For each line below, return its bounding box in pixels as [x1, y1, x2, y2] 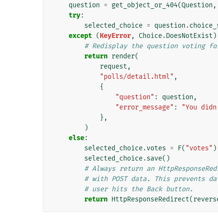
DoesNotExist [165, 31, 213, 40]
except [68, 31, 92, 40]
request [99, 62, 127, 71]
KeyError [99, 31, 131, 40]
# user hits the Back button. [84, 184, 193, 193]
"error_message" [115, 103, 174, 111]
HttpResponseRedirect [111, 195, 189, 203]
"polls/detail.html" [99, 72, 174, 81]
